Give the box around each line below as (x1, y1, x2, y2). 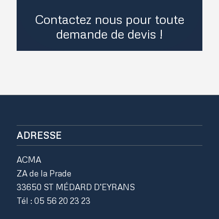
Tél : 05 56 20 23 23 (16, 195, 90, 206)
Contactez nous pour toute (34, 11, 184, 27)
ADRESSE (16, 129, 62, 141)
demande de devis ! (56, 25, 163, 42)
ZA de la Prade (16, 168, 71, 178)
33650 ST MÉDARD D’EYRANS (16, 181, 135, 192)
